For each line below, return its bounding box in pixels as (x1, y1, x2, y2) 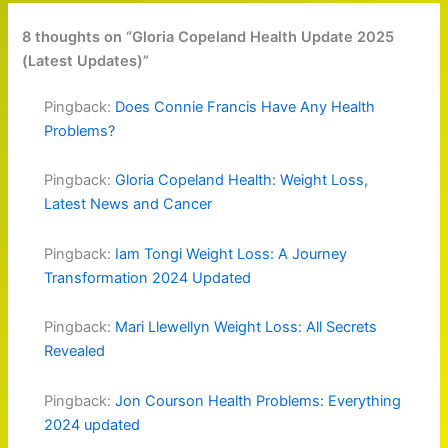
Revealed (44, 342, 106, 361)
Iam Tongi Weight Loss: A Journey (115, 244, 348, 263)
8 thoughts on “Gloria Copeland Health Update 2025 (22, 27, 395, 46)
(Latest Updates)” (22, 51, 150, 70)
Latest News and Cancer (44, 195, 213, 214)
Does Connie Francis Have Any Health (115, 97, 376, 116)
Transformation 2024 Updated (44, 268, 252, 287)
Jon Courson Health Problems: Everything (115, 391, 402, 410)
